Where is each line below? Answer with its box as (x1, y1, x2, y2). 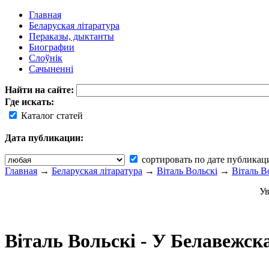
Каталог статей (19, 110, 83, 121)
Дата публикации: (5, 133, 83, 143)
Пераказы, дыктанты (29, 31, 114, 41)
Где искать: (5, 97, 54, 107)
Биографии (29, 42, 74, 52)
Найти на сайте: (5, 85, 76, 95)
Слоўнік (29, 53, 62, 63)
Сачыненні (29, 64, 73, 74)
